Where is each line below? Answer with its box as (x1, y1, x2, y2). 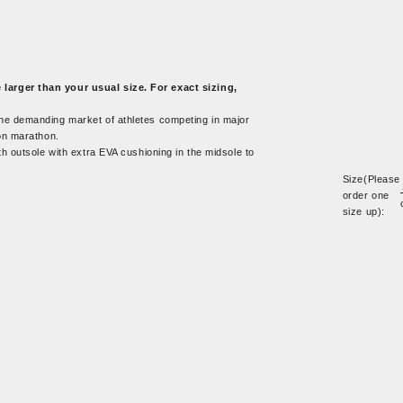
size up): (342, 205, 385, 217)
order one (342, 189, 390, 201)
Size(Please (342, 173, 400, 184)
